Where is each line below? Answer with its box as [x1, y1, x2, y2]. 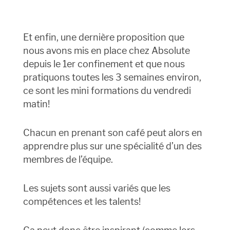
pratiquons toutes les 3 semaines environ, [23, 72, 201, 83]
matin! [23, 99, 50, 110]
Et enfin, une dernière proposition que [23, 32, 184, 43]
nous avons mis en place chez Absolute [23, 45, 190, 56]
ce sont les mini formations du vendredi [23, 85, 191, 97]
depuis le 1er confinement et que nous [23, 59, 185, 70]
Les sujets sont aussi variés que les [23, 183, 170, 194]
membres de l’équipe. [23, 154, 113, 165]
